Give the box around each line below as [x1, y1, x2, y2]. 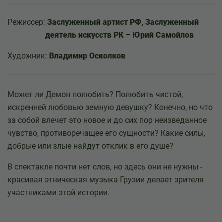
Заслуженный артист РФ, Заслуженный [47, 17, 199, 27]
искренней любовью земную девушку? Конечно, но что [7, 103, 213, 112]
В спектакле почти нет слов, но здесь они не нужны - [7, 162, 202, 171]
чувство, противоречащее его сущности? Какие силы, [7, 128, 205, 138]
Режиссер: [7, 17, 45, 27]
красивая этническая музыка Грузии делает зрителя [7, 175, 204, 184]
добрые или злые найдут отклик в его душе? [7, 141, 173, 151]
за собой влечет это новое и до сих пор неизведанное [7, 115, 207, 125]
